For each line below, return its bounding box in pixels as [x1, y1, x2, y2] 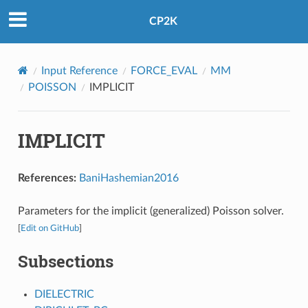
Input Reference [41, 65, 118, 76]
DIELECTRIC [34, 288, 94, 300]
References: [17, 172, 76, 184]
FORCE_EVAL [130, 65, 197, 76]
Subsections [17, 250, 113, 272]
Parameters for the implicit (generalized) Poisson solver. [17, 205, 284, 217]
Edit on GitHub [20, 223, 79, 232]
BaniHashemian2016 [78, 172, 179, 184]
